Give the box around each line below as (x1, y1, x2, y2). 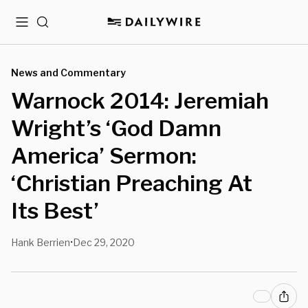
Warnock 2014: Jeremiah (11, 87, 269, 114)
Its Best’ (11, 197, 99, 224)
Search (36, 21, 71, 33)
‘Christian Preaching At (11, 170, 252, 197)
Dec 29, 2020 (73, 236, 135, 248)
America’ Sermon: (11, 142, 197, 169)
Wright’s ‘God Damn (11, 115, 221, 142)
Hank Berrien (11, 236, 70, 248)
